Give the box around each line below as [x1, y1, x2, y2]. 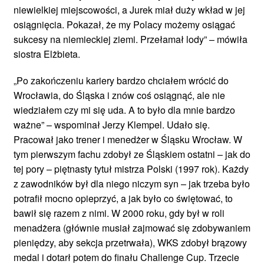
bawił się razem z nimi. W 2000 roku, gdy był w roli [14, 206, 225, 220]
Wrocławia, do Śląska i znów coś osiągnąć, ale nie [14, 88, 225, 102]
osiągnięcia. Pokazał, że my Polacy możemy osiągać [14, 17, 235, 31]
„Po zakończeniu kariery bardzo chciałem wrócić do [14, 73, 229, 87]
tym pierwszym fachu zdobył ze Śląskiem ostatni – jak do [14, 147, 250, 161]
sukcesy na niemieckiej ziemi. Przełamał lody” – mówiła [14, 32, 247, 46]
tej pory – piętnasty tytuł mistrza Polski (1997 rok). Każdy [14, 161, 249, 176]
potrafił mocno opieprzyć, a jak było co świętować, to [14, 191, 233, 205]
